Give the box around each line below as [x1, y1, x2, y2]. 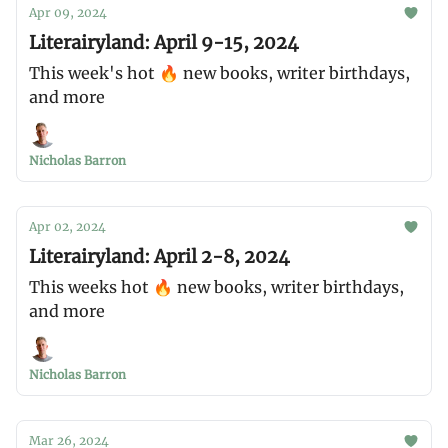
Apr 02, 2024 [29, 219, 106, 234]
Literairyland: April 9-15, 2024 [29, 31, 299, 54]
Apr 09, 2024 [29, 5, 107, 20]
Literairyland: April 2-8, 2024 [29, 245, 290, 268]
